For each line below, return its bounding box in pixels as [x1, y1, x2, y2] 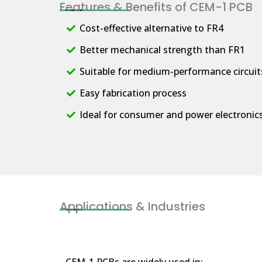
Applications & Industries [60, 198, 205, 215]
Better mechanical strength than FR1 [79, 43, 245, 56]
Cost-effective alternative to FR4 [79, 21, 223, 35]
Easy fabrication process [79, 86, 187, 99]
